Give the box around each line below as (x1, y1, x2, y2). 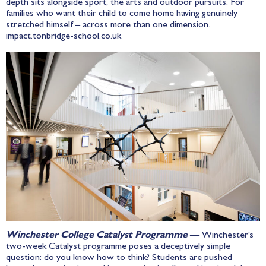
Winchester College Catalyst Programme (6, 230, 188, 240)
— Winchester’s (188, 230, 254, 240)
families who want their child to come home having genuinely (6, 9, 237, 20)
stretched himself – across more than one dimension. (6, 21, 210, 31)
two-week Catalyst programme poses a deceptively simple (6, 242, 230, 252)
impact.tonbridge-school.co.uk (6, 32, 121, 42)
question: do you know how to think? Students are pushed (6, 253, 232, 263)
